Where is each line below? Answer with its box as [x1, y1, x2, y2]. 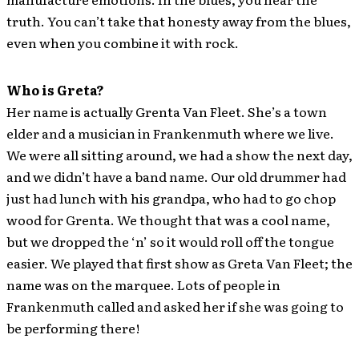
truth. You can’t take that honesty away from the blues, [6, 10, 351, 30]
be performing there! [6, 317, 139, 337]
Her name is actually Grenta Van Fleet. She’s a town [6, 101, 327, 121]
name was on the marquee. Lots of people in [6, 274, 280, 294]
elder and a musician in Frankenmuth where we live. [6, 123, 334, 143]
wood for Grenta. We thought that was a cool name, [6, 209, 330, 229]
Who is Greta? [6, 79, 104, 99]
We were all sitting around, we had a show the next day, [6, 144, 353, 164]
